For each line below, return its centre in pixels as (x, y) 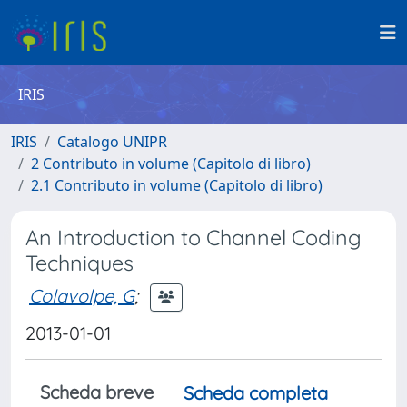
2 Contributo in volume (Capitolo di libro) (171, 164)
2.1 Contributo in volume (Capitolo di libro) (177, 185)
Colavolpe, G (82, 295)
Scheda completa (256, 393)
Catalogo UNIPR (112, 142)
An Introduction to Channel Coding (194, 238)
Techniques (79, 263)
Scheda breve (97, 392)
